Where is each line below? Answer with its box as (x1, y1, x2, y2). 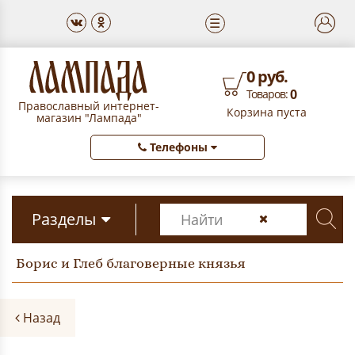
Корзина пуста (226, 105, 307, 120)
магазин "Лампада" (36, 110, 142, 125)
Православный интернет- (18, 98, 159, 113)
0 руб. (246, 66, 288, 87)
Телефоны (150, 139, 208, 155)
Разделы (31, 208, 96, 230)
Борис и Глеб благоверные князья (16, 255, 246, 271)
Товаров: (246, 86, 290, 101)
